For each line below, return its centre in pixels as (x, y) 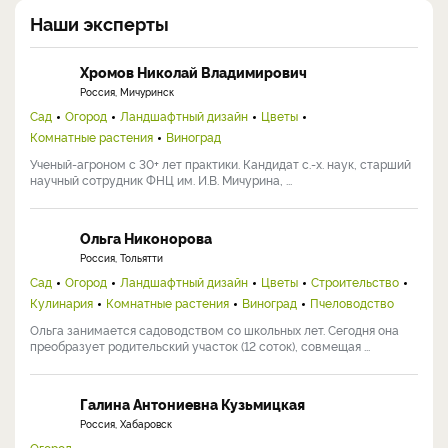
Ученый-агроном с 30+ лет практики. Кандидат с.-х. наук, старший (220, 164)
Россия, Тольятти (121, 258)
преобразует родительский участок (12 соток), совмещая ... (200, 346)
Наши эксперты (99, 23)
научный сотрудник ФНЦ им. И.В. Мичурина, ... (161, 180)
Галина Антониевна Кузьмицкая (192, 404)
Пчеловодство (352, 303)
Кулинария (61, 303)
